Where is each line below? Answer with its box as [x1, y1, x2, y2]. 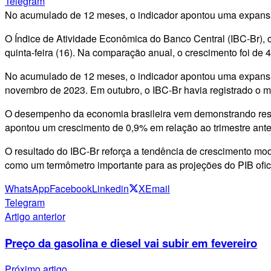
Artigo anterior [5, 209, 65, 223]
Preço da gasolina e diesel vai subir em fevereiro [5, 234, 257, 251]
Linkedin [92, 181, 129, 195]
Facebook [50, 181, 92, 195]
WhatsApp [5, 181, 50, 195]
